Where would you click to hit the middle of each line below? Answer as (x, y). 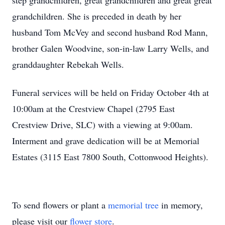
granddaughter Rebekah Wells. (68, 64)
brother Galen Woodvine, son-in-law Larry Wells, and (110, 48)
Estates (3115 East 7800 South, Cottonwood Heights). (110, 157)
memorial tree (133, 205)
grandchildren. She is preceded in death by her (97, 16)
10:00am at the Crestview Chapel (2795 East (93, 108)
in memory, (181, 205)
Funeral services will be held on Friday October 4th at (110, 92)
